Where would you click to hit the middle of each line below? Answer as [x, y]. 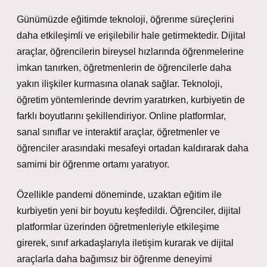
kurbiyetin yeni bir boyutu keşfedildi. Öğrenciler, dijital [129, 211]
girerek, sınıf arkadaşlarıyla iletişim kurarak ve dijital [125, 243]
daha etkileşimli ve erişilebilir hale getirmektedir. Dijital [131, 35]
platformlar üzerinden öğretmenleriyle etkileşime [118, 227]
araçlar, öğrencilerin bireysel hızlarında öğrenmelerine [130, 52]
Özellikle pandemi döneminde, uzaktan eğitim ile [119, 195]
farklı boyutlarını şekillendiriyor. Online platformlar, [121, 116]
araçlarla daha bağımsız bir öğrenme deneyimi [114, 259]
